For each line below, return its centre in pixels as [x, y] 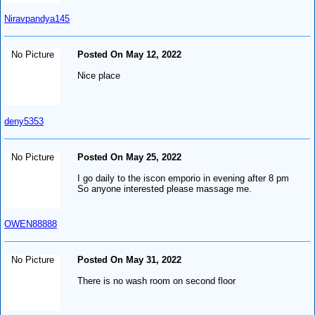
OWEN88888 [31, 224]
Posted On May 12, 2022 [130, 54]
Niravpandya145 [37, 18]
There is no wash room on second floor [157, 281]
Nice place [99, 75]
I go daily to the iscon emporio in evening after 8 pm [184, 178]
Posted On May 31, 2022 [130, 259]
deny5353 [24, 121]
